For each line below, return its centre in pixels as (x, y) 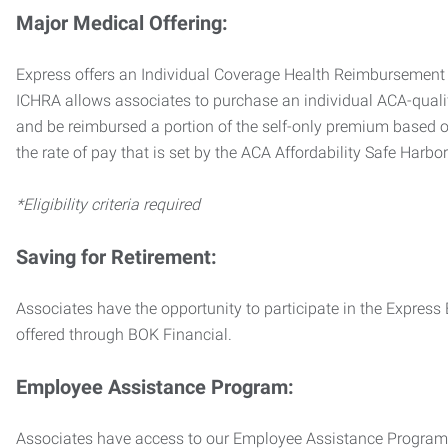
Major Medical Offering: (122, 22)
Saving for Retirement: (116, 256)
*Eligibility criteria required (108, 204)
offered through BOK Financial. (124, 334)
